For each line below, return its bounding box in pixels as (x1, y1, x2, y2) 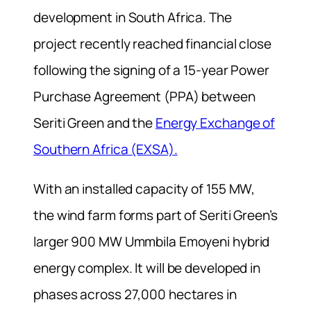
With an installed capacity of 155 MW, (33, 179, 255, 198)
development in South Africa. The (33, 8, 232, 26)
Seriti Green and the (33, 113, 155, 132)
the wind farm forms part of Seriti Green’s (33, 205, 278, 224)
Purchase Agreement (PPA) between (33, 87, 255, 106)
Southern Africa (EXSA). (33, 140, 178, 158)
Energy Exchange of (155, 113, 276, 132)
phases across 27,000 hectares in (33, 285, 237, 303)
